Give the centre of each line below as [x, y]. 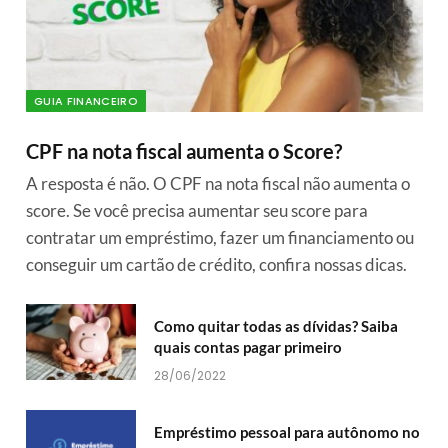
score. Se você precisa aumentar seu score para [197, 211]
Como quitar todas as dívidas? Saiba [276, 326]
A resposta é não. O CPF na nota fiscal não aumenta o [218, 184]
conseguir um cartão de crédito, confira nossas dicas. [216, 265]
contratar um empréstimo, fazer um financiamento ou [220, 238]
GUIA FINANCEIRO [86, 101]
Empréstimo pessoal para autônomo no [287, 432]
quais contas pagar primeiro [248, 347]
